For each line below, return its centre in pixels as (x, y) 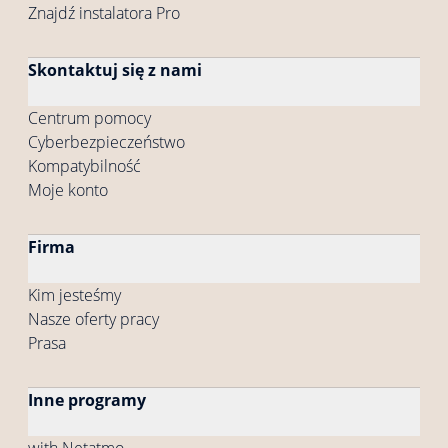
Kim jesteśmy (74, 295)
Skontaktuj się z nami (115, 70)
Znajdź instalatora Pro (104, 13)
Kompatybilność (84, 166)
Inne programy (87, 400)
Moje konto (68, 190)
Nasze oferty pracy (93, 319)
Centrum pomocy (89, 118)
